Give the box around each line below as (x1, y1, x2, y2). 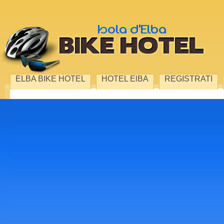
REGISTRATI (164, 74, 212, 83)
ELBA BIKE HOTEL (15, 74, 85, 83)
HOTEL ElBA (101, 74, 148, 83)
